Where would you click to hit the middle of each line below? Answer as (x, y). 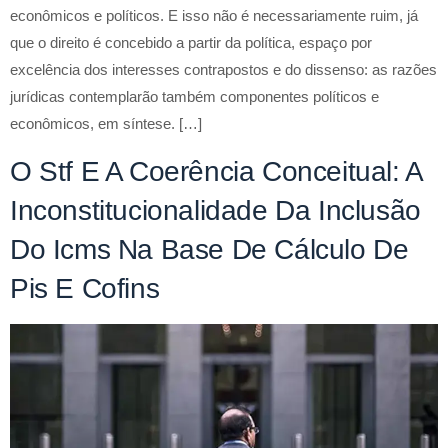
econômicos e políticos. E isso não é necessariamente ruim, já (214, 16)
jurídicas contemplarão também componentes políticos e (194, 97)
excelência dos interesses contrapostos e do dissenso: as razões (223, 70)
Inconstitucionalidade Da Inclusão (215, 210)
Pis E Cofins (85, 288)
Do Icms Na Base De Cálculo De (209, 249)
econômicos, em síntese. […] (106, 124)
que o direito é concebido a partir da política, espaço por (191, 43)
